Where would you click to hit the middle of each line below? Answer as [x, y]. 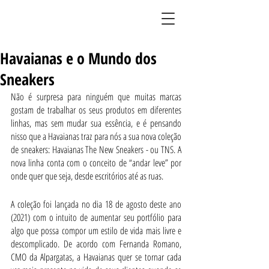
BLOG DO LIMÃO [46, 19]
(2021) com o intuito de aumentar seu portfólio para [96, 217]
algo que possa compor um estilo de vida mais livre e [96, 231]
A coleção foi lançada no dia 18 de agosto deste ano [96, 204]
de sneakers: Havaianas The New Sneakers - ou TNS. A [96, 150]
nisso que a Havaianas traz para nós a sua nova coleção [96, 136]
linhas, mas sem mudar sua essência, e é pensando [96, 123]
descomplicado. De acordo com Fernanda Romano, [96, 244]
